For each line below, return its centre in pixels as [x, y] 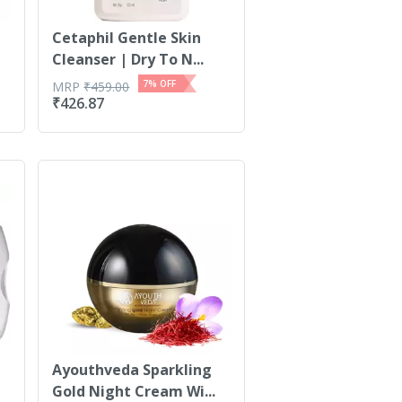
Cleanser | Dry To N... [128, 59]
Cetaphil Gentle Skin [127, 38]
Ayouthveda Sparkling [132, 370]
